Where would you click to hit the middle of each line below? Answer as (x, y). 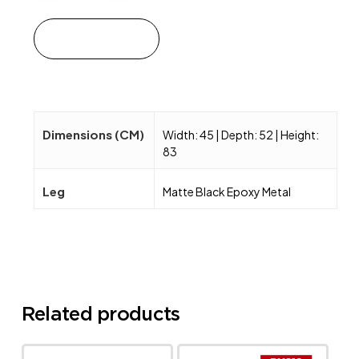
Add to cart (97, 38)
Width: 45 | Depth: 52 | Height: (240, 134)
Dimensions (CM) (93, 134)
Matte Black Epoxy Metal (226, 191)
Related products (101, 313)
